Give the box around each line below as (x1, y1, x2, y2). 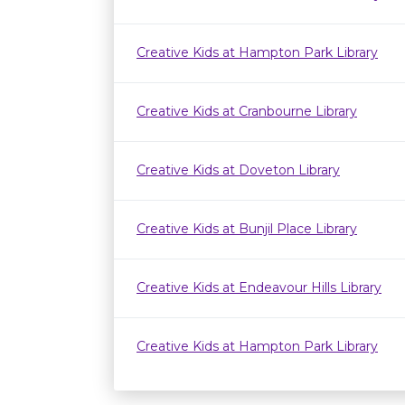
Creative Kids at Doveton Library (137, 162, 340, 178)
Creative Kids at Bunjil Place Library (137, 221, 357, 237)
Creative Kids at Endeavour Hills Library (137, 279, 381, 296)
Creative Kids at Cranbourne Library (137, 103, 357, 119)
